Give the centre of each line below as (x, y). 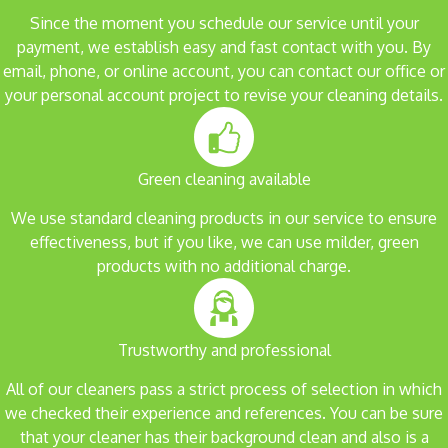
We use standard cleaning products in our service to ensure (224, 217)
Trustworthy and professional (224, 349)
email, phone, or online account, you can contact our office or (224, 70)
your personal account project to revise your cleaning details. (224, 94)
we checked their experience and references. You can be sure (224, 412)
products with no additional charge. (224, 265)
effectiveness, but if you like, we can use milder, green (224, 241)
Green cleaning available (224, 178)
